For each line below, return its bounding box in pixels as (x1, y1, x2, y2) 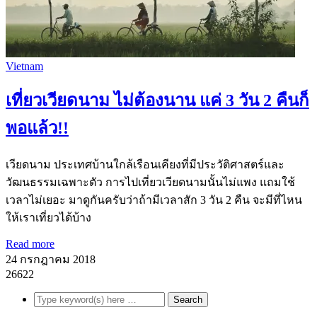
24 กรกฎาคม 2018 (6, 253, 96, 266)
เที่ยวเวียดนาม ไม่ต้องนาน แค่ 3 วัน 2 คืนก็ (6, 91, 309, 110)
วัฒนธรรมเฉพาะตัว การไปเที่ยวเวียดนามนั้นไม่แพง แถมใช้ (6, 176, 295, 189)
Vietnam (6, 59, 43, 72)
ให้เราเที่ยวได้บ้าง (6, 212, 91, 224)
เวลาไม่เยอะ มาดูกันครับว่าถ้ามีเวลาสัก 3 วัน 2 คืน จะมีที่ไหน (6, 194, 302, 207)
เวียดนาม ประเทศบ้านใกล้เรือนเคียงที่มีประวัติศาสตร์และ (6, 158, 284, 171)
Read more (6, 238, 54, 250)
